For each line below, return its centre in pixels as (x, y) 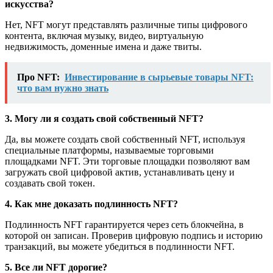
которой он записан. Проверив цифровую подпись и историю (134, 235)
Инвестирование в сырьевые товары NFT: (159, 77)
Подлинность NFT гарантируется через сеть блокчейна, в (124, 224)
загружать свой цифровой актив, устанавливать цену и (120, 172)
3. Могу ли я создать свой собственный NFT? (104, 118)
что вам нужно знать (63, 88)
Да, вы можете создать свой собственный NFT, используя (125, 139)
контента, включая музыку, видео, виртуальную (104, 35)
